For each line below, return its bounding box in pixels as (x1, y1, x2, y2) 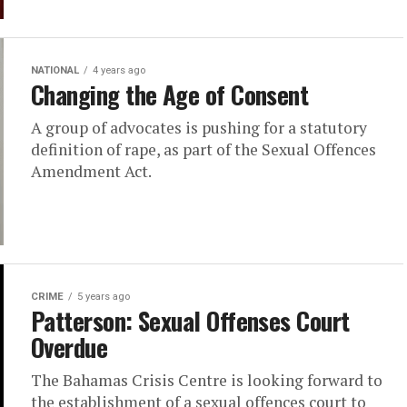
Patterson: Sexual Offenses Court (31, 303, 350, 339)
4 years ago (93, 65, 145, 76)
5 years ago (77, 291, 130, 303)
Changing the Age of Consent (31, 76, 309, 113)
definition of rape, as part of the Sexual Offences (31, 139, 376, 160)
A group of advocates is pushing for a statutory (31, 117, 367, 138)
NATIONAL (31, 65, 79, 76)
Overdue (31, 329, 108, 365)
